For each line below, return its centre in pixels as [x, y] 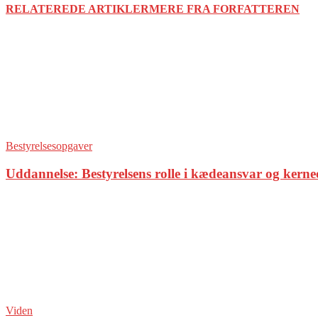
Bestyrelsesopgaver [49, 146]
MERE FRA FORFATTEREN [224, 9]
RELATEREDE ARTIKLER [77, 9]
